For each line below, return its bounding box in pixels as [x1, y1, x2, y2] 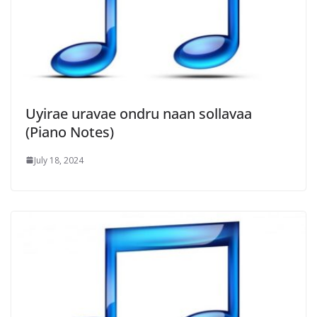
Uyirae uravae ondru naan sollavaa [25, 103, 252, 123]
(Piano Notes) [25, 122, 114, 142]
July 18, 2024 [34, 154, 83, 166]
